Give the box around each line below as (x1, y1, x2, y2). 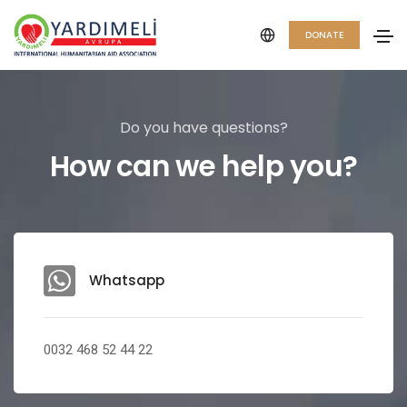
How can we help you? (49, 146, 358, 186)
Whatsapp (89, 270, 164, 290)
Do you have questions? (119, 117, 288, 138)
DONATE (305, 28, 343, 42)
